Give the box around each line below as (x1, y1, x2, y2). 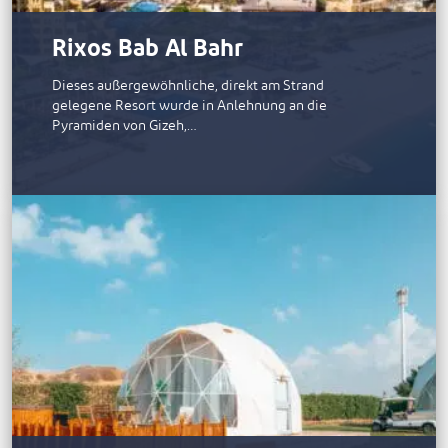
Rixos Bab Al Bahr (52, 25, 243, 74)
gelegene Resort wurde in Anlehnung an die (52, 92, 327, 120)
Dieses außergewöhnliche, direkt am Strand (52, 72, 324, 100)
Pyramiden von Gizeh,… (52, 112, 197, 140)
